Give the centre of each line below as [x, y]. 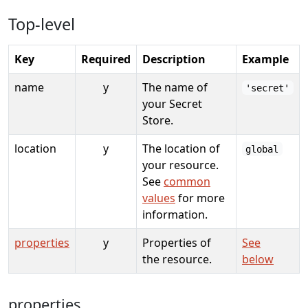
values [159, 198]
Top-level [42, 24]
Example [265, 59]
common [187, 181]
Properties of [177, 242]
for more [200, 198]
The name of [175, 87]
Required [106, 59]
